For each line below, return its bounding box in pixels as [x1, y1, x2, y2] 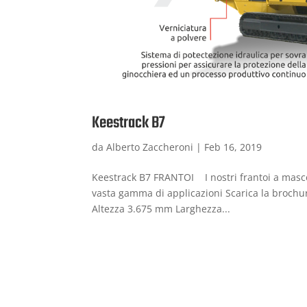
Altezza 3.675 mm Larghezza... [92, 202, 231, 216]
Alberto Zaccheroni [106, 140, 194, 154]
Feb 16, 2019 [204, 140, 262, 154]
